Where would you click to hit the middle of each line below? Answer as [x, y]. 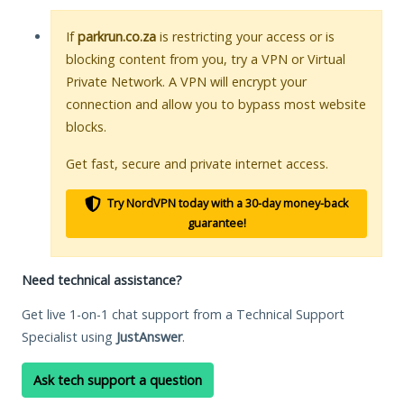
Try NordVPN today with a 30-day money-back [226, 203]
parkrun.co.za [117, 36]
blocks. [86, 126]
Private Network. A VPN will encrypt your [186, 81]
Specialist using [69, 336]
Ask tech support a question [118, 380]
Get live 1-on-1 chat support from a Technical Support [183, 314]
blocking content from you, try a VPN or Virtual [206, 59]
